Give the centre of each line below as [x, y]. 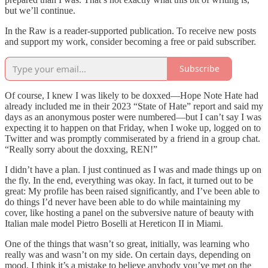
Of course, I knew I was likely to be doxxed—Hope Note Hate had [132, 95]
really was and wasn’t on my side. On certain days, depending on [128, 254]
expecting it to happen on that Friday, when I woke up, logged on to [133, 127]
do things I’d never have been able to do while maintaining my [123, 202]
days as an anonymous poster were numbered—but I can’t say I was [133, 117]
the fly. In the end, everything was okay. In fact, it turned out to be [129, 180]
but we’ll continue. [40, 10]
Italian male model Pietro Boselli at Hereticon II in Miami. [114, 223]
